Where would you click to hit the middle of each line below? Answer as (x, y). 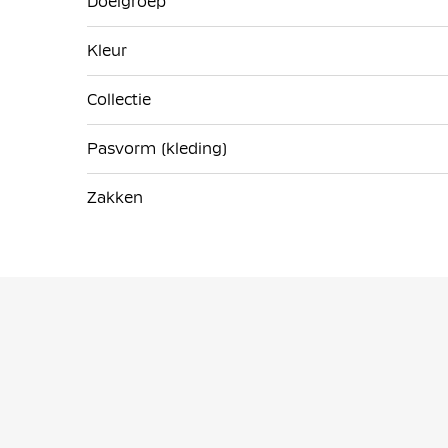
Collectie (119, 99)
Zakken (115, 197)
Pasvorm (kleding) (157, 148)
